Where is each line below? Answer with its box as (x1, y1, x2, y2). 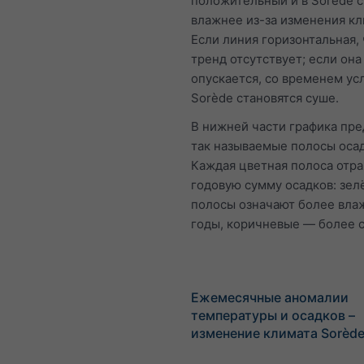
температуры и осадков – (191, 307, 355, 323)
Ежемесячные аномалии (191, 289, 349, 305)
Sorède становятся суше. (191, 90, 339, 106)
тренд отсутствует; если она (191, 51, 362, 67)
